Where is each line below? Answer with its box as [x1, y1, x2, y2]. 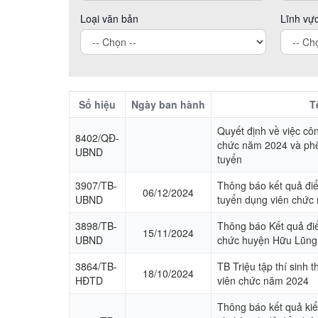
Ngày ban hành [131, 97, 205, 111]
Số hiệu [79, 97, 116, 111]
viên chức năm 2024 [217, 273, 309, 287]
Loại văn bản [80, 11, 138, 26]
